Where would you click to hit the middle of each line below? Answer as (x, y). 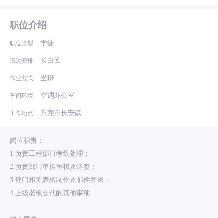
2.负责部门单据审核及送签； (53, 167)
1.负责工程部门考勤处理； (50, 154)
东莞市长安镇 (61, 113)
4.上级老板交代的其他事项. (51, 193)
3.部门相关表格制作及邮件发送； (60, 180)
